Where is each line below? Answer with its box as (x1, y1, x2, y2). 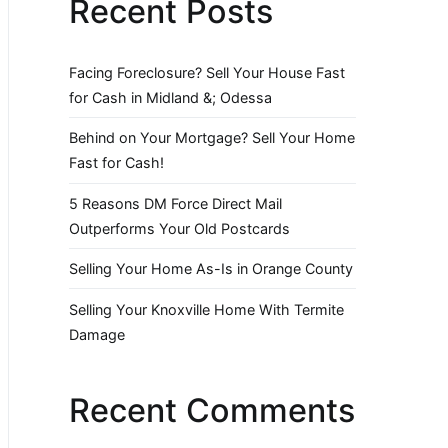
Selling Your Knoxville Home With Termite (69, 300, 344, 318)
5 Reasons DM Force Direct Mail (69, 194, 282, 212)
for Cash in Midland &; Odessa (69, 89, 272, 107)
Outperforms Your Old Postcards (69, 219, 290, 237)
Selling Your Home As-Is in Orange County (69, 260, 353, 278)
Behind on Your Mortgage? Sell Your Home (69, 129, 355, 147)
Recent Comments (69, 390, 355, 430)
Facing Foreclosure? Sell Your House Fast (69, 64, 345, 82)
